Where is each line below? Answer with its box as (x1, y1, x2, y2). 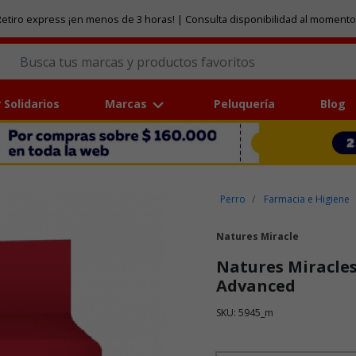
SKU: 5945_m (216, 306, 273, 320)
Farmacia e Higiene (264, 192, 350, 207)
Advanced (216, 275, 296, 297)
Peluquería (214, 96, 276, 112)
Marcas (104, 96, 147, 112)
